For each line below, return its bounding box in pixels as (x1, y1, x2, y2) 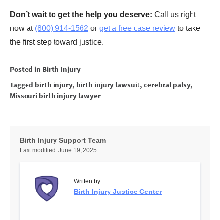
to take (175, 24, 200, 33)
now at (10, 24, 35, 33)
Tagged (10, 80, 35, 90)
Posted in (10, 64, 42, 74)
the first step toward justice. (10, 38, 104, 47)
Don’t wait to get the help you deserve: (10, 10, 152, 19)
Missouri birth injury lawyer (10, 91, 101, 101)
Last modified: (20, 147, 58, 154)
